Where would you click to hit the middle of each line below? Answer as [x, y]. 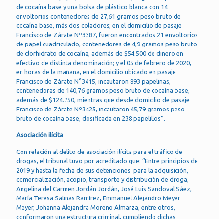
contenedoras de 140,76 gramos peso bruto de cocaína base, [103, 90]
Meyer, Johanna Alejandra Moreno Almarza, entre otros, [96, 207]
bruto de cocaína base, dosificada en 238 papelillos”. [91, 118]
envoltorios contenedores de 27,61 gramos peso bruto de [99, 16]
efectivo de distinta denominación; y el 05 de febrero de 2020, [104, 63]
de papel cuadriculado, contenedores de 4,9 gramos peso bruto [107, 44]
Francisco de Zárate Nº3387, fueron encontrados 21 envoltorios [107, 35]
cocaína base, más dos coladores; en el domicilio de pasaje [99, 25]
